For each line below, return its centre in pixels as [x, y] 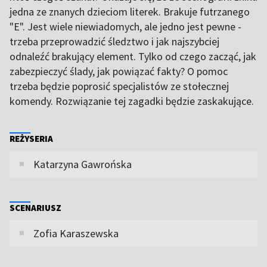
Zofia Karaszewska [76, 233]
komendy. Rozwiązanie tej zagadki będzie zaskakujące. [132, 101]
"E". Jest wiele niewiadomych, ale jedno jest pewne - [125, 26]
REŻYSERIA [31, 138]
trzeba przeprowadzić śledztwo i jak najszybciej [114, 41]
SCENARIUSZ [35, 207]
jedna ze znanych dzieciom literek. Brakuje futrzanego [130, 11]
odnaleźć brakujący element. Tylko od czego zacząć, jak [133, 56]
